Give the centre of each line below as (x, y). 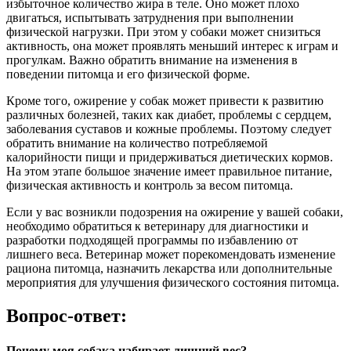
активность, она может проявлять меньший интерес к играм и (172, 46)
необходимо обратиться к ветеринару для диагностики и (157, 226)
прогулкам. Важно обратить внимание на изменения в (152, 60)
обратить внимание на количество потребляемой (137, 143)
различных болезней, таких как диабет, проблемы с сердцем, (169, 115)
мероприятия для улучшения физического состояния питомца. (173, 283)
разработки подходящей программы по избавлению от (152, 241)
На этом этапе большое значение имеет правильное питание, (169, 172)
